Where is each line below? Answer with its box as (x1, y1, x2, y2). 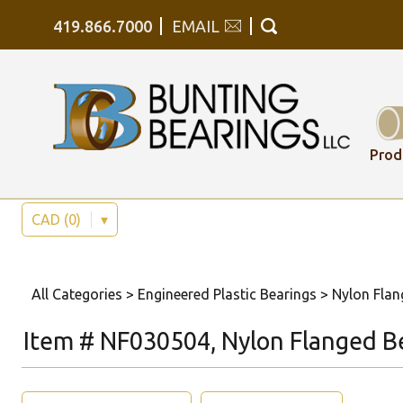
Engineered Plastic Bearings (138, 286, 317, 302)
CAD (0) (31, 211, 85, 228)
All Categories (31, 286, 122, 302)
